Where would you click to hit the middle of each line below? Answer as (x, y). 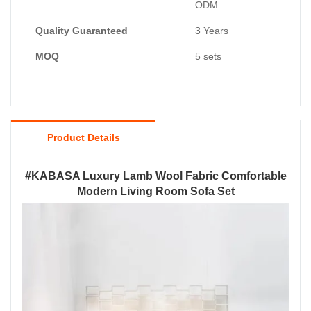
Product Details (83, 138)
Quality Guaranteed (82, 31)
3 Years (212, 31)
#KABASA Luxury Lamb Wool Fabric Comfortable (155, 176)
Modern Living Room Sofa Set (155, 192)
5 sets (208, 57)
